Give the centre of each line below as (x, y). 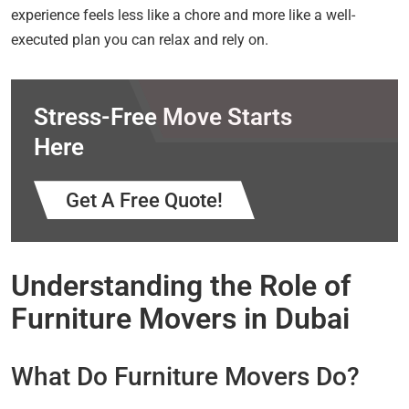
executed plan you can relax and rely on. (140, 40)
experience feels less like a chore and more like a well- (183, 16)
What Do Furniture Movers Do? (185, 377)
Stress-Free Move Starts (163, 117)
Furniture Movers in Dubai (180, 319)
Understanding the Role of (181, 286)
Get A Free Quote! (144, 201)
